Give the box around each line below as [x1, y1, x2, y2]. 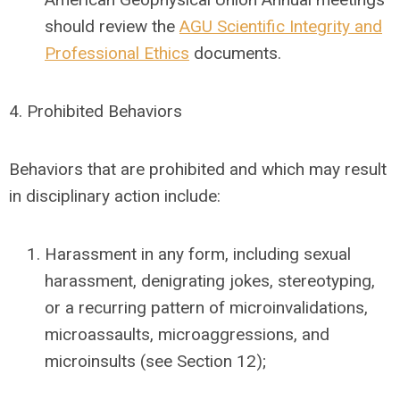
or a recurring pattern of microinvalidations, [45, 297, 368, 318]
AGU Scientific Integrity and [179, 16, 382, 37]
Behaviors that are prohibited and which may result [9, 159, 387, 179]
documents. [189, 43, 281, 63]
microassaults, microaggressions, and [45, 324, 329, 345]
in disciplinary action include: [9, 186, 221, 206]
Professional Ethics [45, 43, 189, 63]
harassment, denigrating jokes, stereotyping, [45, 271, 375, 291]
